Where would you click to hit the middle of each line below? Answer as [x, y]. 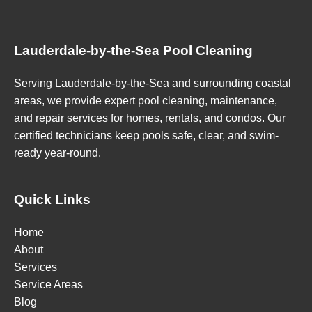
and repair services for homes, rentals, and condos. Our [150, 118]
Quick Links [52, 200]
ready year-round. [57, 153]
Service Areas [48, 285]
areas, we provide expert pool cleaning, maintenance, [146, 101]
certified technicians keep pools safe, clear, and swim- [146, 136]
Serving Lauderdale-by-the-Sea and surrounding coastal [153, 84]
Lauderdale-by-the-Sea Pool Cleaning [133, 51]
